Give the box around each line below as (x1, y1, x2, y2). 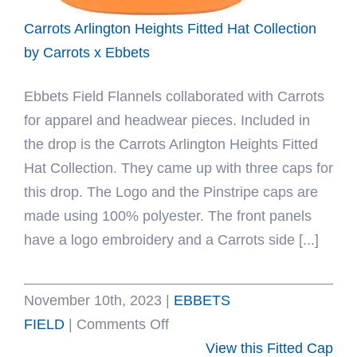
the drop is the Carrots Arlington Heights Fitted (24, 136, 318, 152)
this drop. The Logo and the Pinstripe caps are (24, 184, 318, 200)
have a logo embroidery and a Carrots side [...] (24, 232, 319, 248)
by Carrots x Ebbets (24, 45, 150, 61)
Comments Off (76, 316, 169, 332)
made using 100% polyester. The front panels (24, 208, 312, 224)
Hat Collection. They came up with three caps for (24, 160, 333, 176)
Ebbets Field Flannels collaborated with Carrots (24, 88, 324, 104)
